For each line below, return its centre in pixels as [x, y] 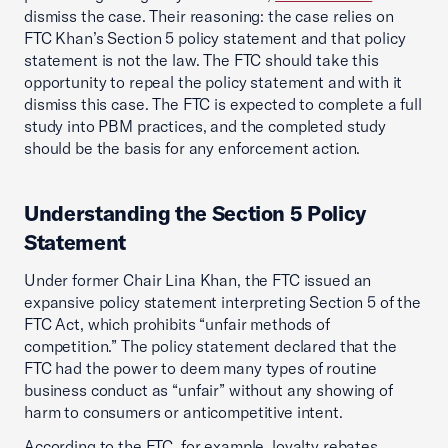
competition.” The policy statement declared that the [210, 346]
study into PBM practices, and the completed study [205, 126]
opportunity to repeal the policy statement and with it [213, 82]
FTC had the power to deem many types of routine [201, 368]
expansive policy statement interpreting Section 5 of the [222, 302]
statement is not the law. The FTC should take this [201, 60]
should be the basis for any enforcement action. [192, 148]
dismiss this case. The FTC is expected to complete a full [223, 104]
